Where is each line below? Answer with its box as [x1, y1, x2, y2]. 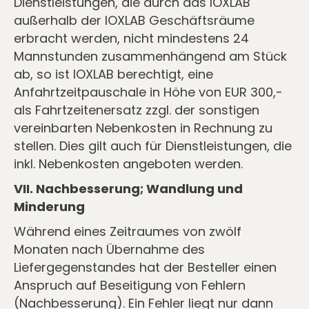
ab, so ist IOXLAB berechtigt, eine [14, 66, 213, 83]
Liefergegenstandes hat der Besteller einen [14, 259, 277, 276]
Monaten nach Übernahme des [14, 241, 205, 258]
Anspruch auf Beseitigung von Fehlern [14, 277, 246, 294]
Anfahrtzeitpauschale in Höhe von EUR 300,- [14, 83, 283, 101]
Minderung [14, 198, 85, 215]
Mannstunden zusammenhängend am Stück [14, 48, 287, 65]
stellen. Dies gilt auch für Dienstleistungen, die [14, 137, 292, 154]
